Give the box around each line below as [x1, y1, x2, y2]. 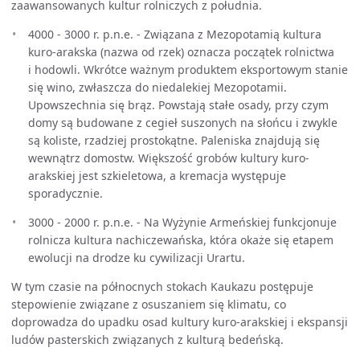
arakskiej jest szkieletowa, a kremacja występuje [28, 168, 286, 183]
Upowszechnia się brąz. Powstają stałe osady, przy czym [28, 97, 329, 112]
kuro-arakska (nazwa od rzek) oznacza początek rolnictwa [28, 44, 334, 59]
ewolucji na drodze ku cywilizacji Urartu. [28, 250, 245, 265]
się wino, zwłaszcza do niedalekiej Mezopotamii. [28, 80, 287, 95]
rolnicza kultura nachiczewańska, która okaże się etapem [28, 232, 333, 247]
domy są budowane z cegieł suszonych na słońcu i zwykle [28, 115, 337, 130]
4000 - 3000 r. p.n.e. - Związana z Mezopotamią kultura [28, 27, 321, 42]
